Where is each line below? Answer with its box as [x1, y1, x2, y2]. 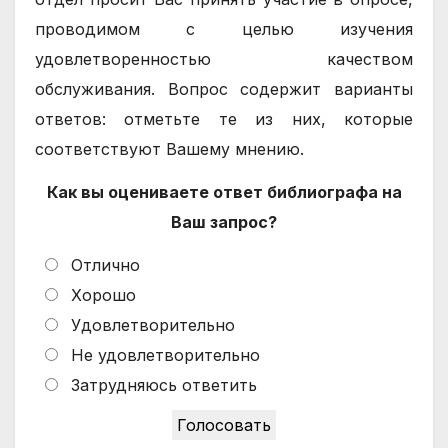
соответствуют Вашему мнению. [35, 139, 304, 160]
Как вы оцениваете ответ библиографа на [46, 182, 402, 203]
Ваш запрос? [171, 212, 277, 233]
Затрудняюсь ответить [71, 374, 257, 395]
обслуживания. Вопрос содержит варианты [35, 79, 413, 100]
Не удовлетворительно [71, 344, 260, 365]
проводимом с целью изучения [35, 19, 413, 40]
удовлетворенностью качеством [35, 49, 413, 70]
